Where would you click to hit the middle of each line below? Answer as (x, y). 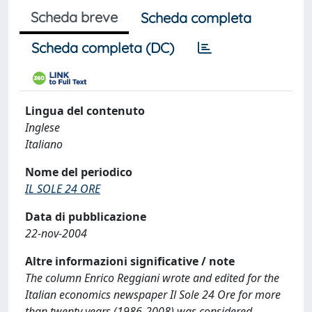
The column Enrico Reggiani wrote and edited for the (152, 278)
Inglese (42, 127)
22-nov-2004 (56, 233)
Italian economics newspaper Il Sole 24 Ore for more (153, 295)
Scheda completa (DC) (103, 48)
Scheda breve (74, 17)
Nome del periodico (79, 172)
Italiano (44, 144)
